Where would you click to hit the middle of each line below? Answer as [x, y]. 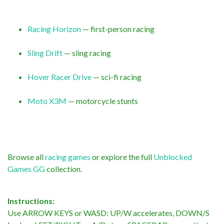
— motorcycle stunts [102, 100]
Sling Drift [45, 52]
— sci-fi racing [116, 76]
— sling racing [87, 52]
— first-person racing [118, 28]
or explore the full [122, 156]
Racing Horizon [54, 28]
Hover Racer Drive [59, 76]
